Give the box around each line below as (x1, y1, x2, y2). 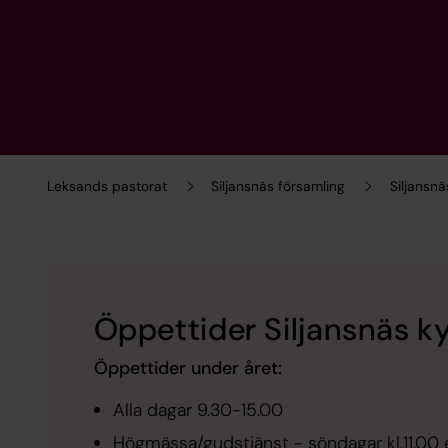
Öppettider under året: (93, 356, 282, 381)
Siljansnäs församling (211, 177, 346, 196)
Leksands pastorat (46, 177, 167, 196)
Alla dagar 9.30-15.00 (112, 397, 283, 422)
